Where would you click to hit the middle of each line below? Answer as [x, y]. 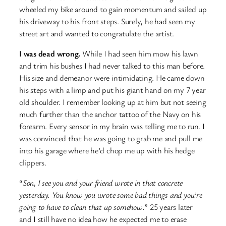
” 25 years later [168, 207]
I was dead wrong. [50, 53]
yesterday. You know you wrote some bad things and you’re [111, 195]
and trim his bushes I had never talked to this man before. [112, 65]
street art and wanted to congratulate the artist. [97, 33]
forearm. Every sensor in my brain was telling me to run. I [112, 126]
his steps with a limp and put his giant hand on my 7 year [112, 90]
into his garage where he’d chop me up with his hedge [107, 150]
